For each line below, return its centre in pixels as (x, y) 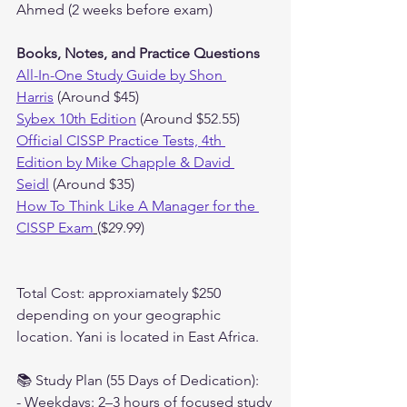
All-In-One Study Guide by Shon (121, 74)
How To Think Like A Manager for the (138, 205)
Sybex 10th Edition (76, 118)
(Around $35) (92, 184)
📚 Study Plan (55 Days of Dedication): (138, 380)
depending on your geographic (120, 314)
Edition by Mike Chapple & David (125, 162)
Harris (35, 96)
